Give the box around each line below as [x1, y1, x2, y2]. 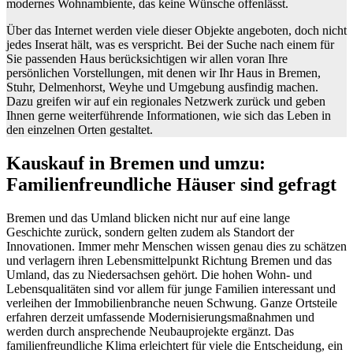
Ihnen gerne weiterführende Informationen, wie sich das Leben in [6, 109, 331, 123]
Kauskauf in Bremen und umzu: [6, 153, 266, 174]
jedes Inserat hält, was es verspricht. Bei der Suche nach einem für [6, 38, 334, 52]
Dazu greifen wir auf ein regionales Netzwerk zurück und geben [6, 95, 325, 109]
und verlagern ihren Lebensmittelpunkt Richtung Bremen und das [6, 253, 332, 267]
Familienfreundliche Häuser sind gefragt [6, 174, 336, 195]
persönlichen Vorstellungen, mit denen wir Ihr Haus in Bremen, [6, 66, 321, 80]
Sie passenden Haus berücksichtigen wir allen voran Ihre [6, 52, 288, 66]
